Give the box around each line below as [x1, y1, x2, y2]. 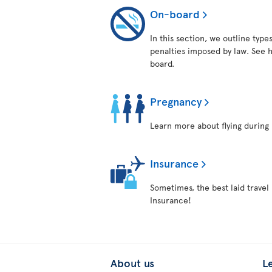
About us [110, 255, 154, 270]
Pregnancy [150, 93, 202, 109]
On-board [150, 6, 200, 21]
